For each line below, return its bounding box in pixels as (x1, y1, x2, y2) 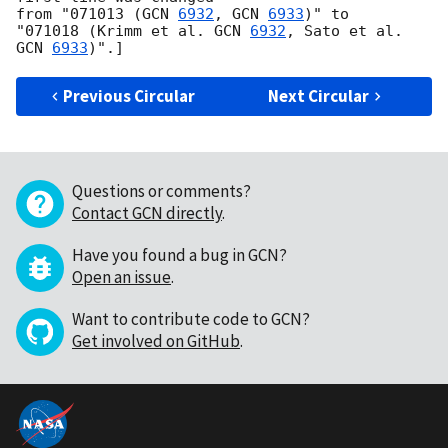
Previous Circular (63, 85, 196, 108)
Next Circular (268, 85, 370, 108)
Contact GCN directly (72, 202, 222, 225)
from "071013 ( (16, 5, 142, 24)
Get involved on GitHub (72, 330, 240, 353)
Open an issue (72, 266, 171, 289)
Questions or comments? (72, 180, 251, 203)
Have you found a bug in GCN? (72, 244, 287, 267)
